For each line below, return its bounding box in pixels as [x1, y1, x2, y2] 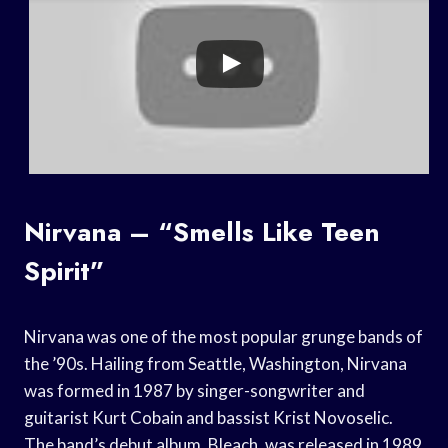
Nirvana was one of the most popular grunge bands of [24, 325, 423, 347]
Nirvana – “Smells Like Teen [24, 212, 380, 251]
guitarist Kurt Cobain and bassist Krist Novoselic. [24, 406, 393, 428]
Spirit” [24, 251, 105, 290]
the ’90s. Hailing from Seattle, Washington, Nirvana [24, 352, 407, 374]
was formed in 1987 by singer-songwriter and [24, 379, 365, 401]
